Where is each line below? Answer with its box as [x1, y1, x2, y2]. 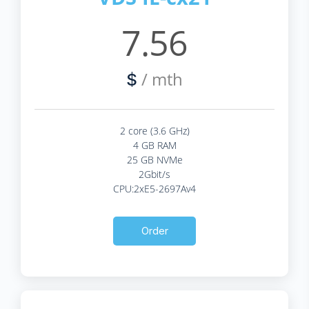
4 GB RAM [132, 138, 177, 152]
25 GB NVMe [126, 152, 183, 166]
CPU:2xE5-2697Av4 [113, 181, 196, 195]
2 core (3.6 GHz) [119, 123, 190, 137]
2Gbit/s [139, 167, 170, 181]
